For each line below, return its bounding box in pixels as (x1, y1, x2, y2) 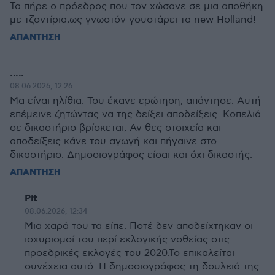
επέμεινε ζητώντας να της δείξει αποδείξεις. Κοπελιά (10, 109, 261, 120)
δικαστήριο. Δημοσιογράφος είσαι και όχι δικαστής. (10, 149, 252, 161)
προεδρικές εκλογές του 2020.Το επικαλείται (25, 247, 234, 259)
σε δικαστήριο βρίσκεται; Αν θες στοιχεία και (10, 122, 221, 134)
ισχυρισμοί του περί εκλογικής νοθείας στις (25, 234, 230, 246)
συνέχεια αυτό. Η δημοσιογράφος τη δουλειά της (25, 261, 259, 273)
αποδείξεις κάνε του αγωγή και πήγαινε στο (10, 136, 217, 147)
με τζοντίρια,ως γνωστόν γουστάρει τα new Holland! (10, 14, 256, 26)
